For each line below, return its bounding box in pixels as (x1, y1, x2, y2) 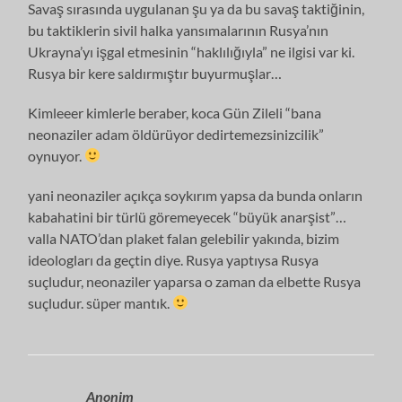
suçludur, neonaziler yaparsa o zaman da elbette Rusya (28, 272, 362, 290)
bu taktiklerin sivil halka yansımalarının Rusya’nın (28, 21, 329, 39)
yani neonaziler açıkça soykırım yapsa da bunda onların (28, 186, 363, 204)
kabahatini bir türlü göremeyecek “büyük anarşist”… (28, 207, 347, 225)
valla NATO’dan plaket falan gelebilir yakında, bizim (28, 229, 340, 247)
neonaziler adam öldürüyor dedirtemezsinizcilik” (28, 125, 325, 143)
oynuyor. (28, 146, 85, 164)
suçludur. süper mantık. (28, 293, 173, 311)
